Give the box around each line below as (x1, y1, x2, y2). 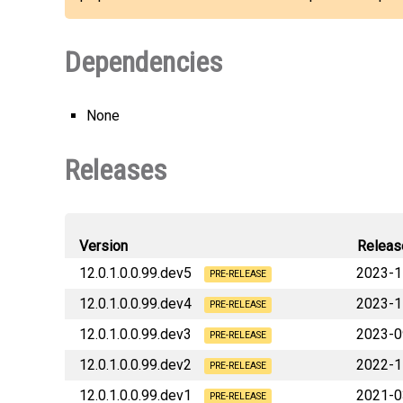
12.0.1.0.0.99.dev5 (79, 264, 195, 282)
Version (79, 237, 128, 255)
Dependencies (65, 45, 222, 79)
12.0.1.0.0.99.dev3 (79, 326, 195, 343)
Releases (65, 153, 166, 187)
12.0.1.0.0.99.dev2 (79, 356, 195, 373)
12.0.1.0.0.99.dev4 (79, 295, 195, 312)
